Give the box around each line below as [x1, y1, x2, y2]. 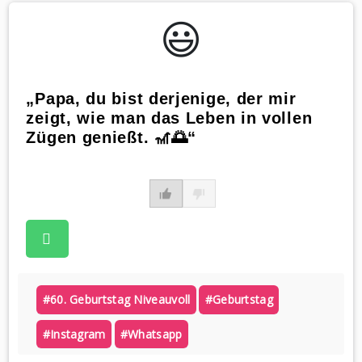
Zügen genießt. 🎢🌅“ [26, 128, 197, 146]
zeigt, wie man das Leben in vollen [26, 108, 313, 127]
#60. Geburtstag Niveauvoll [42, 292, 191, 308]
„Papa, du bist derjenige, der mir [26, 89, 297, 107]
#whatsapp [120, 326, 183, 343]
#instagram [42, 326, 106, 343]
